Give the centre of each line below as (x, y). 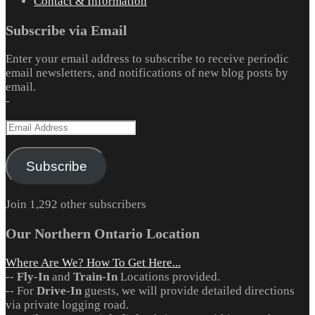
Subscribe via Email (66, 30)
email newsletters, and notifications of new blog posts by (147, 73)
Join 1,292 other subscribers (76, 205)
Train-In (95, 276)
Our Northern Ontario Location (103, 234)
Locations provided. (169, 276)
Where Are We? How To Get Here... (93, 262)
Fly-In (33, 276)
